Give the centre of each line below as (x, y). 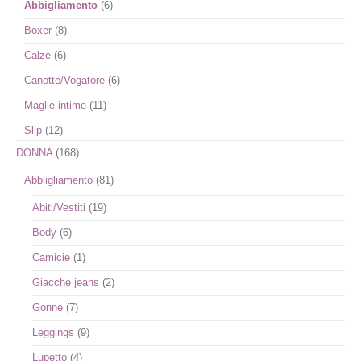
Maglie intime (55, 105)
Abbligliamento (58, 180)
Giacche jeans (66, 282)
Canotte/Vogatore (64, 80)
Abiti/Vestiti (59, 207)
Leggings (53, 332)
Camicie (51, 257)
